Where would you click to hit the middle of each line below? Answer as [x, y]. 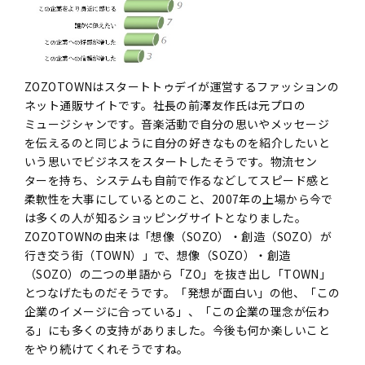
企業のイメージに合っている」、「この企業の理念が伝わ [177, 311]
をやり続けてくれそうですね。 [107, 348]
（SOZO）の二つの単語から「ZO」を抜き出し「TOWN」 [178, 273]
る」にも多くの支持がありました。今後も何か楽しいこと [177, 330]
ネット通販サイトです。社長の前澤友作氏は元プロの [165, 105]
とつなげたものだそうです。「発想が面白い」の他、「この [182, 292]
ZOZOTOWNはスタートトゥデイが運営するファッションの [182, 86]
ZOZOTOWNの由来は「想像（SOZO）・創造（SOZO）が [178, 236]
